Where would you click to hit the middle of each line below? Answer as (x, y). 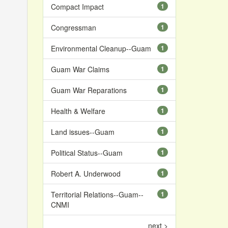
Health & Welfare (78, 111)
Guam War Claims (80, 69)
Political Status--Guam (87, 153)
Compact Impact (77, 7)
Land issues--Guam (82, 132)
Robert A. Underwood (85, 174)
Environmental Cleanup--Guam (101, 48)
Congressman (73, 27)
